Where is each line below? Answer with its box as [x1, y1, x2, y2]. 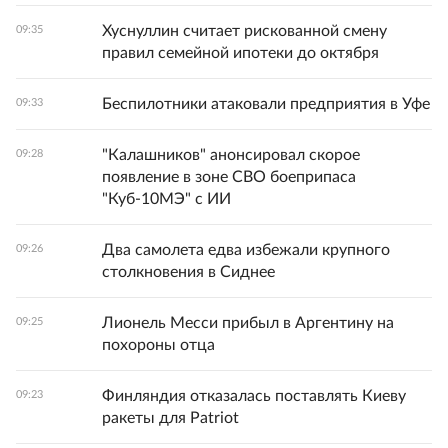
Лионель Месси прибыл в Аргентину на [102, 315, 394, 332]
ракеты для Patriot [102, 410, 239, 427]
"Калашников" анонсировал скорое [102, 147, 360, 164]
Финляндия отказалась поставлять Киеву [102, 388, 406, 405]
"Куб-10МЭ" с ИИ [102, 191, 231, 208]
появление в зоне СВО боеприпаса [102, 169, 356, 186]
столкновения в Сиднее [102, 264, 275, 281]
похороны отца [102, 337, 215, 354]
